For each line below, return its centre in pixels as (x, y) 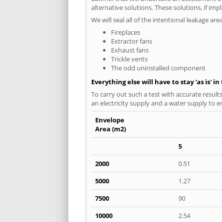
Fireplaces (126, 32)
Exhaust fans (130, 50)
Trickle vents (129, 59)
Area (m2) (111, 129)
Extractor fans (132, 41)
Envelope (110, 120)
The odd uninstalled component (158, 68)
